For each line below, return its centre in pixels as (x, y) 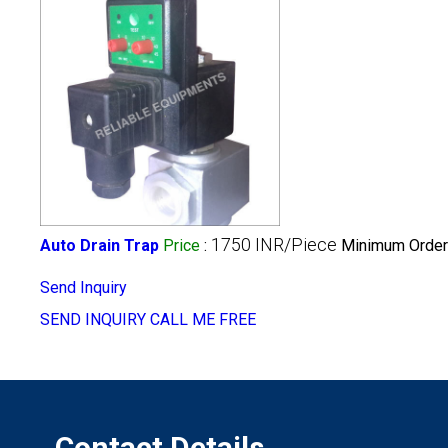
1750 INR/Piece (274, 245)
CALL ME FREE (203, 320)
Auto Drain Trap (99, 246)
